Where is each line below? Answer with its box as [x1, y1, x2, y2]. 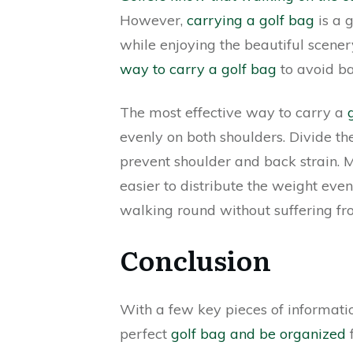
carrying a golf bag [187, 11, 314, 29]
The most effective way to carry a [120, 103, 347, 121]
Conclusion [120, 240, 271, 279]
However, [120, 11, 187, 29]
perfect [120, 325, 171, 343]
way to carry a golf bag [120, 60, 277, 78]
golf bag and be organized [171, 325, 346, 343]
